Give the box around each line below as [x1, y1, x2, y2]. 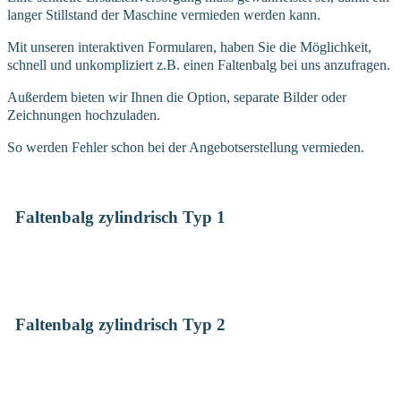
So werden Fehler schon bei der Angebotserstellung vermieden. [7, 140, 364, 156]
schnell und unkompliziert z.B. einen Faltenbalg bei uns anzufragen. [7, 57, 390, 73]
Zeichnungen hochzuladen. [7, 107, 160, 124]
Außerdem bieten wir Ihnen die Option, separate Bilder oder [7, 90, 346, 106]
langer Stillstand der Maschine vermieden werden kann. [7, 7, 320, 23]
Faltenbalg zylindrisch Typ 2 [14, 315, 226, 335]
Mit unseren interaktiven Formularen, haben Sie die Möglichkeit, [7, 39, 371, 55]
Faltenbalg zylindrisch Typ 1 [14, 207, 226, 226]
